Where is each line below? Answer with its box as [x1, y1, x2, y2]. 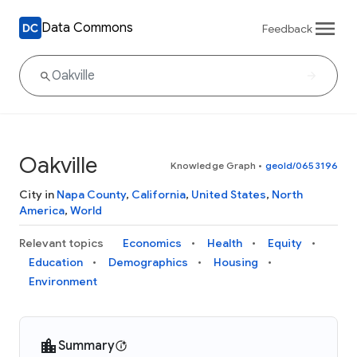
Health [207, 236, 242, 250]
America [19, 203, 65, 218]
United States [191, 187, 266, 202]
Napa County [57, 187, 126, 202]
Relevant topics [19, 236, 104, 250]
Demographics [108, 255, 188, 269]
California [131, 187, 186, 202]
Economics [123, 236, 182, 250]
